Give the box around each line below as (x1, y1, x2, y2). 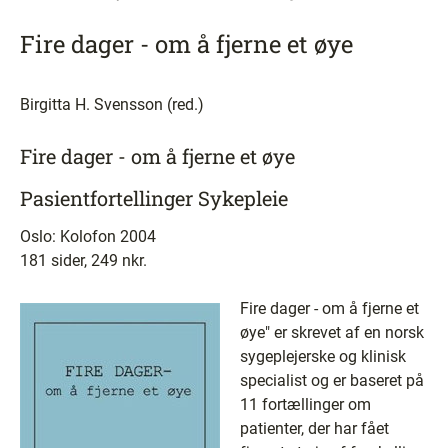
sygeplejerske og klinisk (240, 347, 406, 366)
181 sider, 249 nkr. (20, 251, 147, 270)
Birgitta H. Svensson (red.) (20, 95, 204, 114)
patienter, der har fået (240, 419, 389, 438)
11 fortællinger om (240, 395, 371, 414)
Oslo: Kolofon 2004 (20, 227, 156, 246)
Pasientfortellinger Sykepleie (20, 185, 288, 211)
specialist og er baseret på (240, 371, 424, 390)
